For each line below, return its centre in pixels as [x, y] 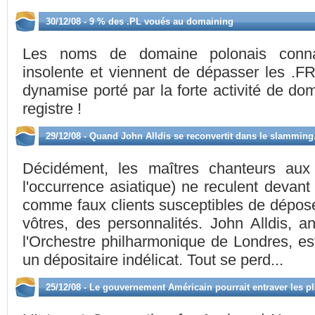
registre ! [52, 109]
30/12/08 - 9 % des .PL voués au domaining [140, 21]
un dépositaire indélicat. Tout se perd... [153, 260]
